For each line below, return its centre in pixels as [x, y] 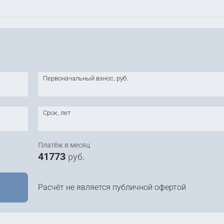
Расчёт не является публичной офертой [112, 187]
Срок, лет [56, 113]
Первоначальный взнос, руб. [85, 78]
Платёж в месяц [64, 145]
